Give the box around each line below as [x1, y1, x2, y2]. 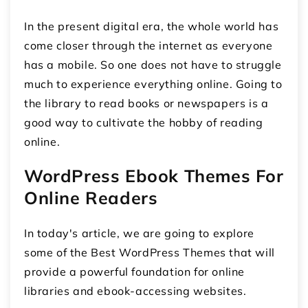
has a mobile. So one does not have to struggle [24, 57, 282, 71]
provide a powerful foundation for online [24, 265, 245, 279]
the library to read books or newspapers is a [24, 96, 269, 110]
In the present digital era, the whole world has [24, 19, 279, 33]
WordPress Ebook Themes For [24, 165, 284, 187]
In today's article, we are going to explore [24, 226, 254, 241]
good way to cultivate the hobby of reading [24, 115, 263, 129]
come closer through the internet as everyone [24, 38, 273, 52]
